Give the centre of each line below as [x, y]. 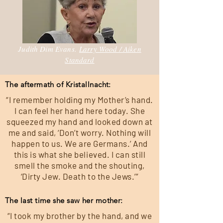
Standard [80, 60]
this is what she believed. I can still [80, 154]
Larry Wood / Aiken [110, 49]
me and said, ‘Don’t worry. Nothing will [80, 132]
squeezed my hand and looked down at [80, 121]
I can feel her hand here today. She [80, 111]
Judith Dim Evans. [49, 49]
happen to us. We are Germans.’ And [80, 143]
